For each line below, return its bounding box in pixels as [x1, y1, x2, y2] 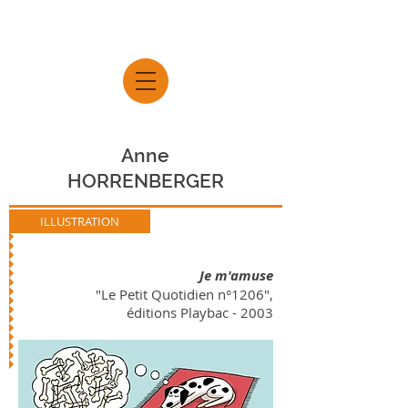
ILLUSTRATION [40, 213, 119, 229]
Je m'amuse [199, 266, 273, 285]
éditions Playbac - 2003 [127, 303, 273, 321]
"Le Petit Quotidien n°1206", [96, 285, 273, 303]
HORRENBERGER [66, 169, 224, 192]
